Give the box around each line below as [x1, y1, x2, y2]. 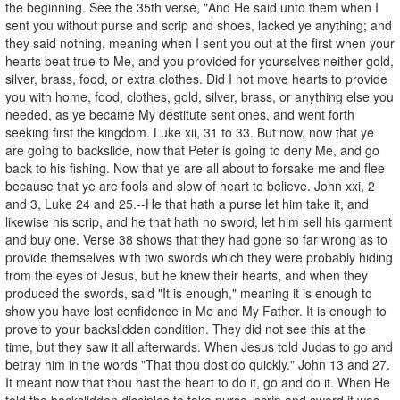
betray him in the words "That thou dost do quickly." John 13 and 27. [5, 354, 390, 373]
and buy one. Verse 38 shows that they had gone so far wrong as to [5, 229, 387, 248]
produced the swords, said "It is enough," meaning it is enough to [5, 283, 372, 302]
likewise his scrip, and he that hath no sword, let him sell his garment [5, 212, 392, 230]
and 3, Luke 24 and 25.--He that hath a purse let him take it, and [5, 194, 369, 212]
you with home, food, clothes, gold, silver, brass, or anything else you [5, 87, 394, 105]
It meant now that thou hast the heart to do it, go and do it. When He [5, 372, 390, 391]
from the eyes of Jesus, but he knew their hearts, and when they [5, 265, 368, 284]
